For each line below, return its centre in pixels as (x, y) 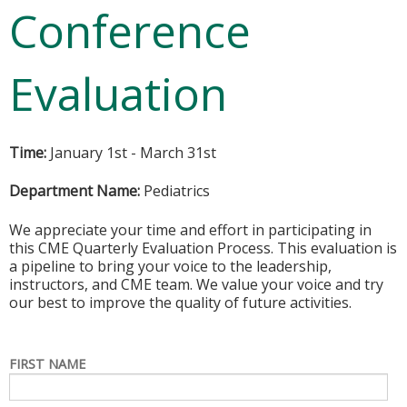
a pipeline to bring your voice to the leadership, (170, 266)
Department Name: (74, 191)
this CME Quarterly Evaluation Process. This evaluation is (203, 248)
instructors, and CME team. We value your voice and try (196, 284)
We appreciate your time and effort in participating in (190, 229)
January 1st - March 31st (133, 153)
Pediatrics (175, 191)
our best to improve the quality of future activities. (180, 302)
